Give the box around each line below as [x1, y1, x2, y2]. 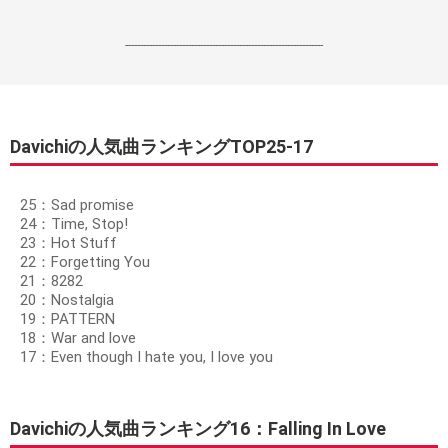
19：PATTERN [20, 310, 115, 328]
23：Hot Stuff [20, 234, 117, 252]
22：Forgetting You [20, 253, 150, 271]
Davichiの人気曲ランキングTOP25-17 [10, 136, 313, 157]
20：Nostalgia [20, 291, 114, 309]
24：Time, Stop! [20, 215, 128, 233]
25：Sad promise [20, 196, 134, 214]
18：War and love [20, 329, 136, 347]
